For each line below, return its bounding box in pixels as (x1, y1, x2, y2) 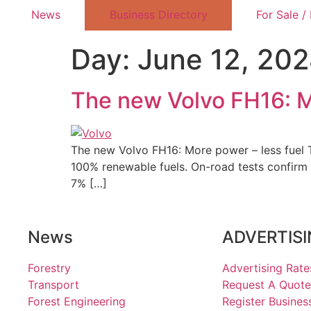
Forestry (28, 261, 71, 276)
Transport (28, 278, 79, 292)
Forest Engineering (28, 294, 126, 309)
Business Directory (109, 7, 208, 22)
